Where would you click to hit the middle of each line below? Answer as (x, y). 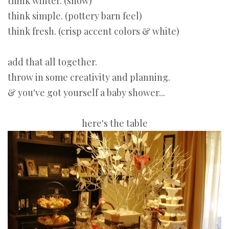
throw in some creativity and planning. (89, 77)
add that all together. (52, 62)
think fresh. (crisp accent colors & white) (94, 31)
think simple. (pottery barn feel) (75, 16)
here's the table (114, 123)
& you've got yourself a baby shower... (86, 93)
